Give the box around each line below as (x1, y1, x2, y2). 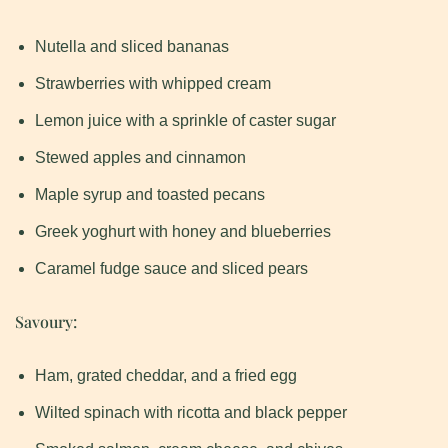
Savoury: (15, 311, 77, 333)
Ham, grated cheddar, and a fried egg (35, 367, 297, 385)
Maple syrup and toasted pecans (35, 186, 265, 204)
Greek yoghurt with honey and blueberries (35, 223, 331, 241)
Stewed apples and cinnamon (35, 149, 246, 167)
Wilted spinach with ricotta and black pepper (35, 404, 347, 422)
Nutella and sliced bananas (35, 38, 229, 56)
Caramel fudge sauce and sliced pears (35, 260, 308, 278)
